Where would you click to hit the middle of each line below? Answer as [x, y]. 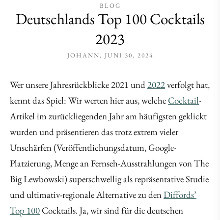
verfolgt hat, [187, 85]
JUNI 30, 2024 [129, 55]
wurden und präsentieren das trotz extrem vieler [94, 132]
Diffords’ [180, 195]
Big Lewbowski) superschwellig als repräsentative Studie [109, 179]
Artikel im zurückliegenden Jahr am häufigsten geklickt [108, 116]
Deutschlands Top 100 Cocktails [110, 19]
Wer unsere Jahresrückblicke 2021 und [79, 85]
